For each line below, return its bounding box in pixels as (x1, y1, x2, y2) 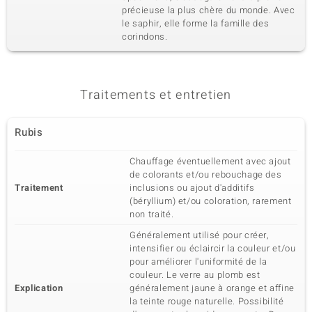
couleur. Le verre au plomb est (130, 268, 260, 281)
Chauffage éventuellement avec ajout (130, 155, 291, 168)
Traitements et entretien (80, 86, 232, 104)
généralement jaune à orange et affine (130, 281, 295, 295)
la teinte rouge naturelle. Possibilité (130, 295, 284, 308)
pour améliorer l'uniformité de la (130, 255, 267, 268)
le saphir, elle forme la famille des (122, 17, 270, 30)
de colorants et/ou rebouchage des (130, 168, 282, 181)
